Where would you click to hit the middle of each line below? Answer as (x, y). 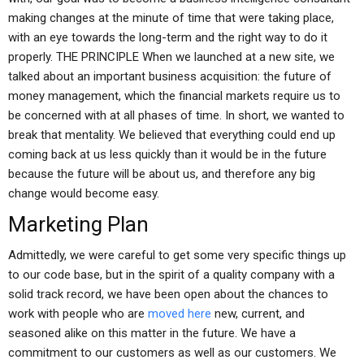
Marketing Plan (78, 224)
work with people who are (78, 314)
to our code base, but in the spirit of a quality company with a (171, 275)
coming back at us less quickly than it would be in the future (167, 154)
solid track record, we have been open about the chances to (168, 294)
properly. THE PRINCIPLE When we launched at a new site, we (171, 57)
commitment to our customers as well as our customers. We (172, 353)
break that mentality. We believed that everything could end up (172, 135)
